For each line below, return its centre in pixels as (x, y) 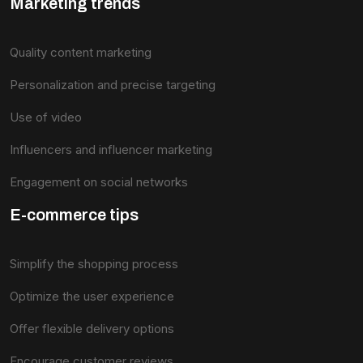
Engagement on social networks (99, 182)
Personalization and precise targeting (113, 85)
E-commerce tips (74, 215)
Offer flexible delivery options (92, 329)
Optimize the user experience (92, 296)
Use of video (46, 117)
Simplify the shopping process (94, 264)
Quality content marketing (81, 52)
